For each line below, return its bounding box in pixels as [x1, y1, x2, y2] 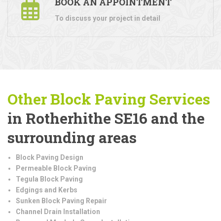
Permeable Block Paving [16, 164, 96, 172]
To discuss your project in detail [55, 14, 160, 22]
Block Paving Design [16, 153, 83, 161]
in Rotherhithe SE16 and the [7, 108, 205, 128]
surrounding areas [7, 127, 137, 147]
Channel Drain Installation [16, 207, 100, 216]
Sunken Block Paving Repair [16, 196, 107, 205]
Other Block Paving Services [7, 89, 210, 109]
